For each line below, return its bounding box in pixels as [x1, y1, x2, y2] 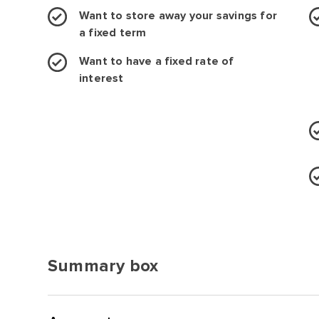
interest [79, 71, 124, 85]
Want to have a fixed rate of [79, 54, 234, 68]
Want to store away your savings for [79, 9, 277, 23]
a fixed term [79, 26, 147, 40]
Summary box [48, 256, 159, 276]
